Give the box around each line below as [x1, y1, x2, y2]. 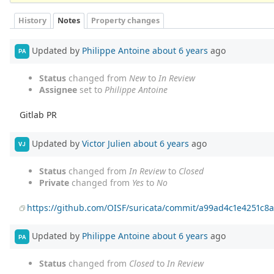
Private [39, 176, 69, 188]
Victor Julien [82, 137, 131, 149]
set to [77, 83, 105, 95]
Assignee [39, 83, 77, 95]
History [18, 15, 46, 26]
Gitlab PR [20, 108, 57, 120]
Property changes [91, 15, 160, 26]
